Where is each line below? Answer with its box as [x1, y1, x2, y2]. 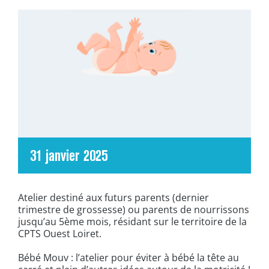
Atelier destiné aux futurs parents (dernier [18, 191, 209, 205]
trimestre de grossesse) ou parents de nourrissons [18, 203, 249, 217]
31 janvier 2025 [30, 147, 107, 165]
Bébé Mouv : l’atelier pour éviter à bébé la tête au [18, 251, 239, 265]
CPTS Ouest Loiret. [18, 227, 101, 241]
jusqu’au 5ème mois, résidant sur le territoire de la [18, 215, 247, 229]
